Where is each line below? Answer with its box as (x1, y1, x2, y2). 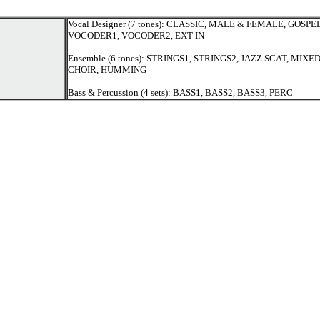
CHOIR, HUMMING (68, 64, 146, 75)
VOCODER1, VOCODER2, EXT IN (68, 30, 204, 41)
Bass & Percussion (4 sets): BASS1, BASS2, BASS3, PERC (68, 87, 293, 98)
